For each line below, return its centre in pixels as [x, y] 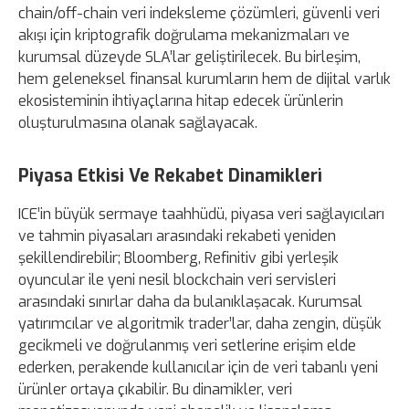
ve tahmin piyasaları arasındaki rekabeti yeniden [177, 236]
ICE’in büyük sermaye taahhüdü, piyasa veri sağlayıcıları [201, 214]
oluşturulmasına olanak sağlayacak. [138, 122]
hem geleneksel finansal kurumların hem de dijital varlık [204, 79]
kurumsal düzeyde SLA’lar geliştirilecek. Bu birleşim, [189, 57]
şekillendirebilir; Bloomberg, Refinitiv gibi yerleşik [178, 257]
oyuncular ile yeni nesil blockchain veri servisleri [177, 279]
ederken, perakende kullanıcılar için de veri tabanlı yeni [198, 367]
